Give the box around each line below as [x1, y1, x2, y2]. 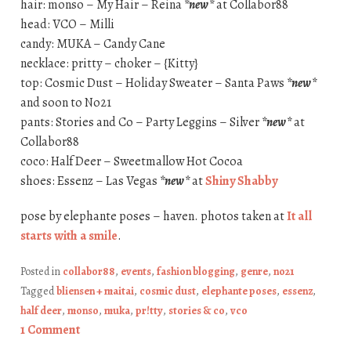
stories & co [168, 302, 225, 318]
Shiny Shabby [204, 172, 277, 190]
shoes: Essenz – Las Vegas [20, 172, 160, 190]
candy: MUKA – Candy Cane [20, 34, 165, 52]
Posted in [20, 263, 63, 279]
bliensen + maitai [56, 283, 134, 299]
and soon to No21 [20, 93, 111, 111]
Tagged [20, 283, 56, 299]
